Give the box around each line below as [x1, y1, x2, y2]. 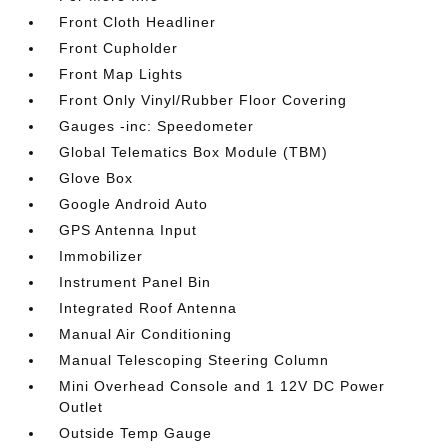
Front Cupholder [59, 39, 179, 56]
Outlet [59, 398, 104, 415]
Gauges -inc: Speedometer [59, 117, 255, 134]
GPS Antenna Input [59, 221, 198, 238]
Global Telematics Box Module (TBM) [59, 143, 329, 160]
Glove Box [59, 169, 134, 186]
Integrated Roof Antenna [59, 299, 238, 316]
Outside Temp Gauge [59, 424, 213, 441]
